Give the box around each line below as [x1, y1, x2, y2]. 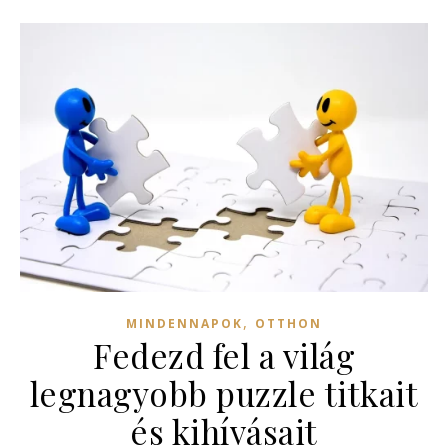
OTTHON [255, 314, 322, 332]
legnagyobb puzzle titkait [29, 370, 419, 415]
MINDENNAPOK [126, 314, 243, 332]
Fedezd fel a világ [93, 332, 355, 377]
